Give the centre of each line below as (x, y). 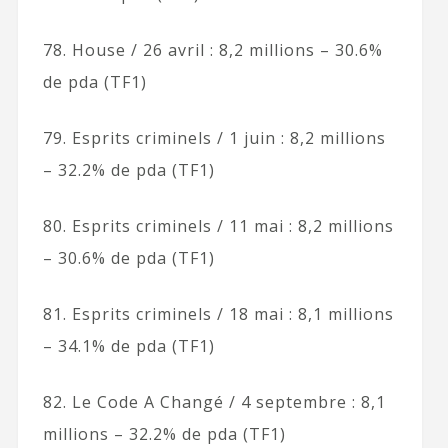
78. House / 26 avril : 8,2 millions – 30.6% (212, 49)
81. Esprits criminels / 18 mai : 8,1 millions (218, 313)
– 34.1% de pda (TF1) (128, 345)
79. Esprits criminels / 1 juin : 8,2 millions (214, 137)
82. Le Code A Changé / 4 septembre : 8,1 (214, 401)
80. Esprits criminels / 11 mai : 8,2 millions (218, 225)
